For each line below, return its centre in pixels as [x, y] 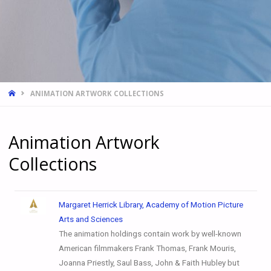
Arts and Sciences [90, 219]
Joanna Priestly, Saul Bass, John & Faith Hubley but [149, 263]
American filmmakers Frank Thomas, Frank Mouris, [147, 248]
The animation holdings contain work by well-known [150, 233]
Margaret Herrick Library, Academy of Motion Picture [151, 204]
